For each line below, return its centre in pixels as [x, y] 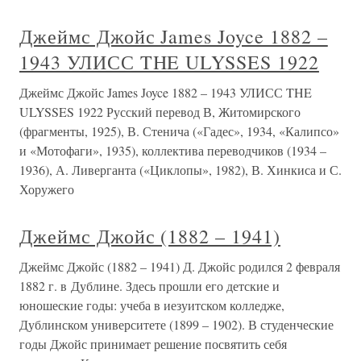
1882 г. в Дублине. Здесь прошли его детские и [149, 285]
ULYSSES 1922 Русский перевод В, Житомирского [160, 111]
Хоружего [47, 189]
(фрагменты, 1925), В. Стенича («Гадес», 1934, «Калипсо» [179, 131]
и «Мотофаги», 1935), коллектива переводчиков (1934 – [173, 150]
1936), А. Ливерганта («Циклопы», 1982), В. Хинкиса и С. [180, 169]
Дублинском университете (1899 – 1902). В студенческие [176, 324]
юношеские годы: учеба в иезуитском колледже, [152, 305]
